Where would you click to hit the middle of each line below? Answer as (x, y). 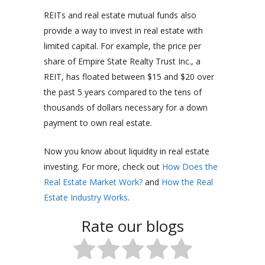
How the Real (187, 182)
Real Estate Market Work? (93, 182)
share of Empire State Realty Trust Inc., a (122, 62)
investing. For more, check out (102, 167)
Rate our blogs (132, 226)
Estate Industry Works (86, 198)
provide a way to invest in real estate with (123, 31)
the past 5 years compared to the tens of (123, 92)
